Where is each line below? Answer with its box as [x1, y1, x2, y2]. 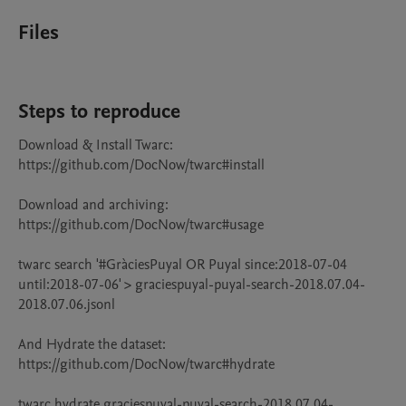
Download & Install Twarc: [18, 135, 173, 155]
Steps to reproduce [18, 98, 180, 125]
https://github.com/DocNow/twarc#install [18, 155, 265, 175]
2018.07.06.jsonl [18, 295, 115, 314]
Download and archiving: [18, 195, 169, 215]
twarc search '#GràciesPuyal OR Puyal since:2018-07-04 [18, 255, 347, 275]
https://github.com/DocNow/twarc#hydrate [18, 354, 275, 374]
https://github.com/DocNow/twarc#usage [18, 215, 264, 235]
